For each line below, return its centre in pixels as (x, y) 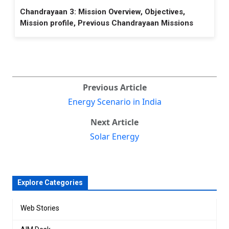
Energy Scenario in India (114, 101)
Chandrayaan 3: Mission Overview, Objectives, (102, 12)
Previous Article (114, 87)
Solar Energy (114, 136)
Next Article (114, 122)
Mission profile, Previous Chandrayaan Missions (107, 23)
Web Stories (40, 208)
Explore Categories (50, 182)
